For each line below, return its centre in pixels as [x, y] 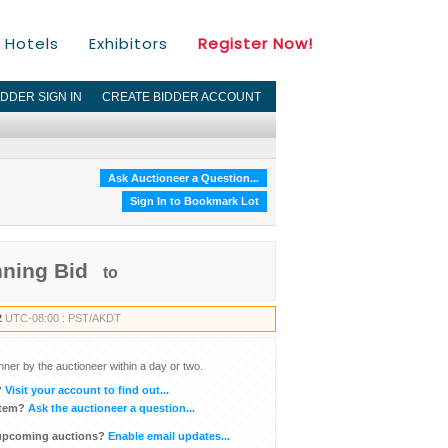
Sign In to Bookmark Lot [195, 201]
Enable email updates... [167, 435]
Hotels [32, 43]
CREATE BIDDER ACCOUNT [181, 97]
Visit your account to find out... [85, 389]
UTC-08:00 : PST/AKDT [63, 318]
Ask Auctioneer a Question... [184, 177]
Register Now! [255, 43]
